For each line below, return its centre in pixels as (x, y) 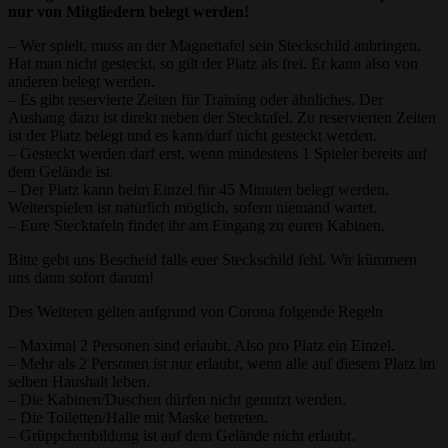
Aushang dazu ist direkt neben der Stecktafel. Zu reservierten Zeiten (222, 118)
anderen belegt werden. (81, 82)
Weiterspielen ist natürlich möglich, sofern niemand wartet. (192, 208)
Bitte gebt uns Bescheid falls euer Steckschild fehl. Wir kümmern (212, 260)
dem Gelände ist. (61, 172)
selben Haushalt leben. (79, 382)
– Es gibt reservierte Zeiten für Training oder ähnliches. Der (195, 100)
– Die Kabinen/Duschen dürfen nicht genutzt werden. (177, 400)
